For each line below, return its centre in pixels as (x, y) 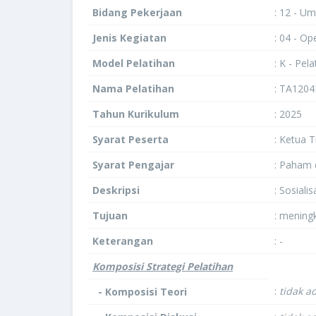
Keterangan (123, 241)
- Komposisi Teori (142, 292)
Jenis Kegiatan (129, 38)
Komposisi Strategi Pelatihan (163, 266)
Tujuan (110, 215)
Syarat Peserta (130, 139)
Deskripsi (116, 190)
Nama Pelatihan (133, 89)
